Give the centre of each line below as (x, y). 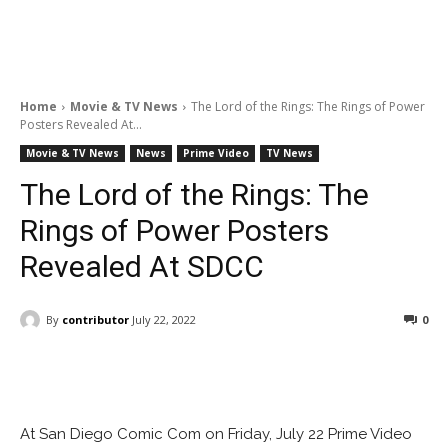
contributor (95, 319)
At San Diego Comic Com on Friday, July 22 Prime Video (216, 434)
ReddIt (221, 371)
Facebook (94, 371)
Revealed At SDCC (142, 266)
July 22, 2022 (164, 320)
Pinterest (341, 371)
